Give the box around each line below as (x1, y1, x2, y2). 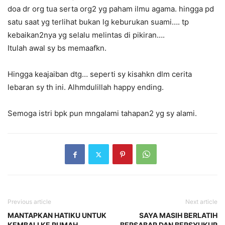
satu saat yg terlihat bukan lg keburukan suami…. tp (8, 17, 189, 27)
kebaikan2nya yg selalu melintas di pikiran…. (8, 30, 165, 40)
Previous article (8, 198, 51, 206)
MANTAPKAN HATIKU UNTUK (8, 211, 106, 220)
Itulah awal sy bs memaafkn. (8, 43, 106, 53)
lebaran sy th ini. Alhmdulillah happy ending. (8, 82, 164, 92)
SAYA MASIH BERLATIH (139, 211, 217, 220)
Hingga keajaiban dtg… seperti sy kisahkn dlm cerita (8, 69, 192, 79)
